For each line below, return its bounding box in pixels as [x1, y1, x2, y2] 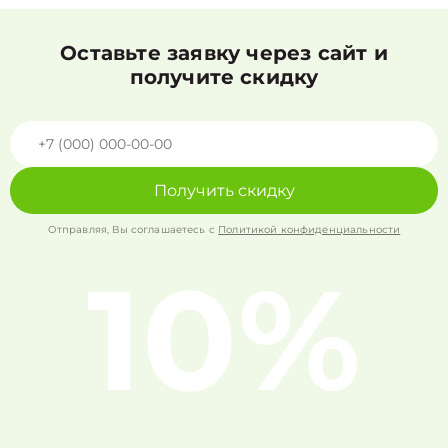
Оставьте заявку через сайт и [60, 41, 388, 65]
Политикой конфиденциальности [218, 223, 401, 236]
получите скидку [129, 65, 319, 89]
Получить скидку [153, 181, 295, 200]
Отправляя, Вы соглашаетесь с [47, 223, 219, 236]
